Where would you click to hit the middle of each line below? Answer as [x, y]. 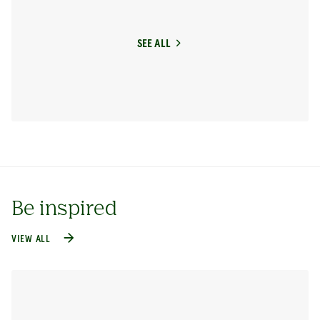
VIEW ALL [31, 239]
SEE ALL [154, 43]
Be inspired [64, 206]
